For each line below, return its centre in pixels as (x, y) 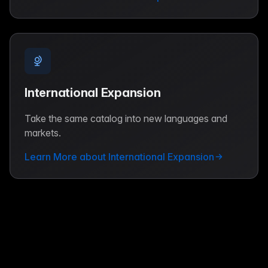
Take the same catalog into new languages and (126, 118)
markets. (43, 133)
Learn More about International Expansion (119, 156)
